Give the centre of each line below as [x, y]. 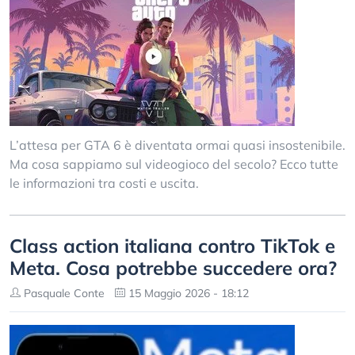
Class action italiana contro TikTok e [172, 246]
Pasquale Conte [63, 293]
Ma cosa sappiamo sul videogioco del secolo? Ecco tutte [174, 164]
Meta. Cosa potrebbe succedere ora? [173, 268]
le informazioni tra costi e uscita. [104, 183]
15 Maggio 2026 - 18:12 [187, 293]
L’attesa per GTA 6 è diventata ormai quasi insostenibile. [177, 145]
